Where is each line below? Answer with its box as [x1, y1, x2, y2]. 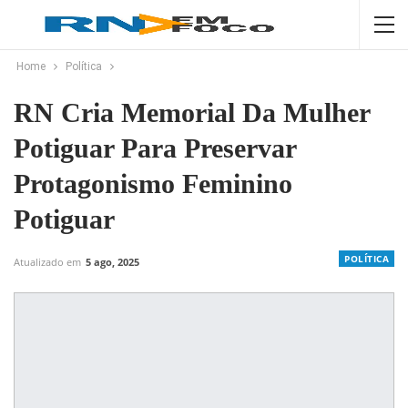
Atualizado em [14, 255, 84, 269]
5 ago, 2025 [86, 255, 139, 269]
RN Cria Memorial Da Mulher [14, 97, 370, 127]
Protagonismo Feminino [14, 168, 292, 199]
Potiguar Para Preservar [14, 133, 296, 163]
